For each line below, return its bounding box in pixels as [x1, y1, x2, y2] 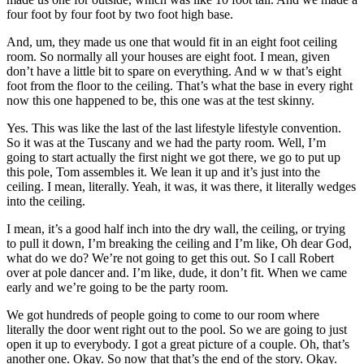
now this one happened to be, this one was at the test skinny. [6, 93, 314, 108]
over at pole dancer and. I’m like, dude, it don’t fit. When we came [6, 266, 347, 280]
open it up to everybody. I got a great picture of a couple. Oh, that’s [6, 337, 349, 352]
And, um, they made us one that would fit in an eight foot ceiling [6, 35, 337, 50]
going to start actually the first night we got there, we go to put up [6, 150, 340, 165]
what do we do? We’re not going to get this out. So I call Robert [6, 251, 334, 266]
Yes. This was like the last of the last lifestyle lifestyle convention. [6, 121, 341, 136]
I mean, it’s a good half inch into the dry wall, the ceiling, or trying [6, 222, 345, 236]
